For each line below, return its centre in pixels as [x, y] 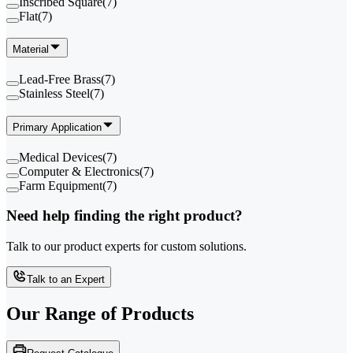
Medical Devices [61, 157]
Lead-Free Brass [60, 80]
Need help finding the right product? [124, 216]
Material [31, 50]
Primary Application [57, 127]
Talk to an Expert [66, 279]
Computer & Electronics [79, 171]
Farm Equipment [61, 185]
